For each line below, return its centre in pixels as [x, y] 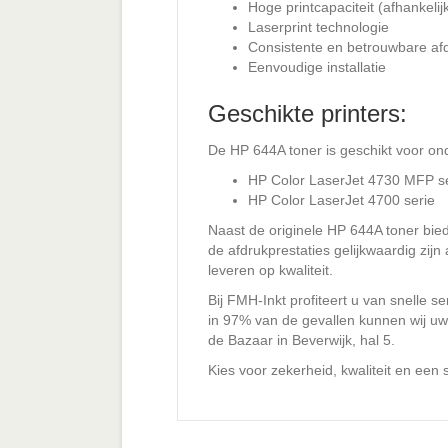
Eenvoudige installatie [317, 67]
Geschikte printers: [307, 114]
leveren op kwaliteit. [270, 270]
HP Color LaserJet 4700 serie [341, 200]
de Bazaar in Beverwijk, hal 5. [301, 340]
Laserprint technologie [318, 27]
